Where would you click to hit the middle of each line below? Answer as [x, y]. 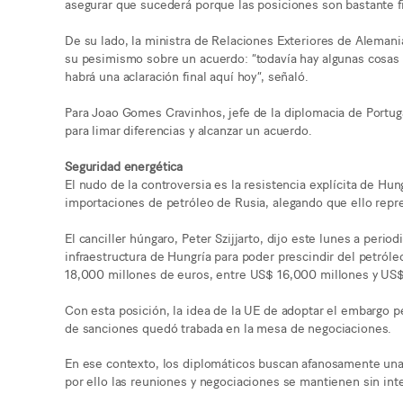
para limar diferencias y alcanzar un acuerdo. [188, 130]
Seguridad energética [124, 165]
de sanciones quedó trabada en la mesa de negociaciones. [228, 327]
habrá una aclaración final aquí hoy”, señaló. [187, 76]
